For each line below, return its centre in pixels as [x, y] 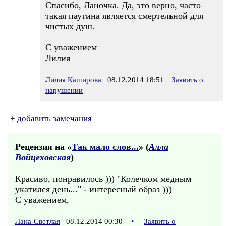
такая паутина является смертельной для [124, 16]
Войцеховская [43, 157]
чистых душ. [70, 26]
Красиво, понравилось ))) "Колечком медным [103, 179]
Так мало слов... [105, 147]
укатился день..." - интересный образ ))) [93, 189]
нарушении [64, 90]
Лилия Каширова [73, 80]
